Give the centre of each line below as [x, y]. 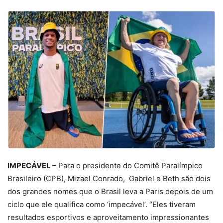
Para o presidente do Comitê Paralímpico [129, 166]
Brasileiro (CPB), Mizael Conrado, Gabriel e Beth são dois [109, 179]
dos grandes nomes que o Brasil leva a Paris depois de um [110, 192]
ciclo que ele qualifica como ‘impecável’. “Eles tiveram [102, 205]
